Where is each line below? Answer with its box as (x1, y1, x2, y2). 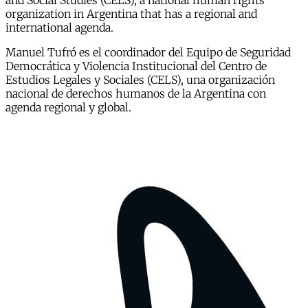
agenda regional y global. (5, 100, 131, 115)
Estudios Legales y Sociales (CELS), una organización (5, 73, 275, 87)
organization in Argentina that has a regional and (5, 7, 257, 21)
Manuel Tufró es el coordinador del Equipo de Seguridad (5, 45, 291, 60)
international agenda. (5, 21, 113, 35)
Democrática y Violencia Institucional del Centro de (5, 59, 267, 74)
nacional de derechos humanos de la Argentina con (5, 87, 266, 101)
